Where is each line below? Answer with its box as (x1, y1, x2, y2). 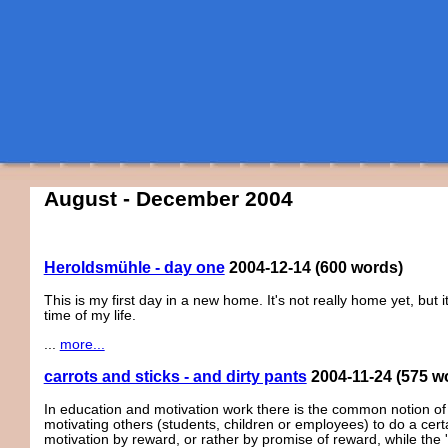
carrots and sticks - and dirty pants (43, 367, 307, 385)
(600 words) (314, 259, 403, 277)
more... (59, 336, 105, 352)
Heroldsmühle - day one (43, 259, 225, 277)
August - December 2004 (43, 187, 293, 211)
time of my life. (43, 308, 136, 324)
